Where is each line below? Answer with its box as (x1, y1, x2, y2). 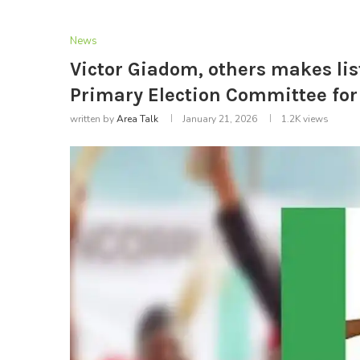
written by (70, 112, 117, 126)
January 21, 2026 (182, 112, 257, 126)
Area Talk (117, 112, 158, 126)
